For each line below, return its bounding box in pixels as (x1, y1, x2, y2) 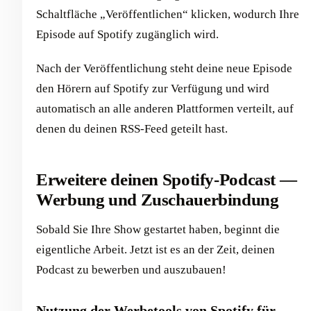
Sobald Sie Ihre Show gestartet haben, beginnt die (36, 222, 280, 236)
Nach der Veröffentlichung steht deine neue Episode (36, 62, 292, 76)
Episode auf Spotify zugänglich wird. (36, 28, 219, 42)
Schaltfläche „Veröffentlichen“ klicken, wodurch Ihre (36, 8, 299, 22)
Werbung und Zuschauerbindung (36, 190, 279, 210)
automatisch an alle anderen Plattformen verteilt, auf (36, 102, 294, 116)
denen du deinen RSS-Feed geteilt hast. (36, 122, 228, 136)
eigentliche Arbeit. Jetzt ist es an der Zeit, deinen (36, 242, 275, 256)
